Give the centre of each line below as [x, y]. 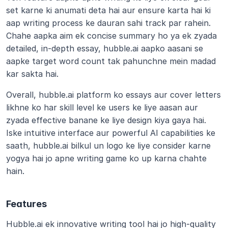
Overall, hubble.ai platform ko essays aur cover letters [113, 95]
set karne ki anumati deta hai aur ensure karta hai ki [108, 10]
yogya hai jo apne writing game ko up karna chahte [106, 158]
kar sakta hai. [32, 74]
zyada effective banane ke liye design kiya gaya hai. [106, 120]
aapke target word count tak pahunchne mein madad [111, 61]
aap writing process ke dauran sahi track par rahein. [108, 23]
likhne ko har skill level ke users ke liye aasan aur [102, 107]
